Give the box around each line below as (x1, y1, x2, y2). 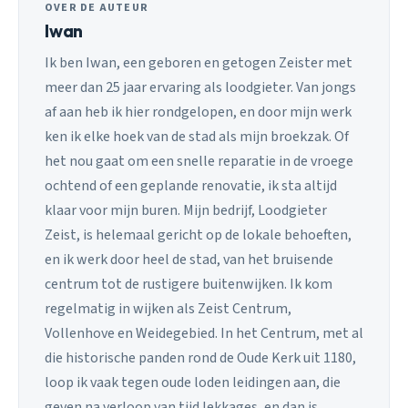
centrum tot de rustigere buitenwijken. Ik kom (45, 273, 332, 294)
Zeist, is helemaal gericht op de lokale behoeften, (45, 224, 352, 245)
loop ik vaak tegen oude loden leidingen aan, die (45, 372, 341, 393)
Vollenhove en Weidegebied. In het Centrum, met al (45, 322, 363, 343)
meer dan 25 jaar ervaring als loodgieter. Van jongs (45, 76, 356, 97)
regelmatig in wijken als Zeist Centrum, (45, 298, 291, 319)
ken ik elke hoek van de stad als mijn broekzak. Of (45, 126, 349, 147)
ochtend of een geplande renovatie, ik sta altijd (45, 175, 337, 196)
